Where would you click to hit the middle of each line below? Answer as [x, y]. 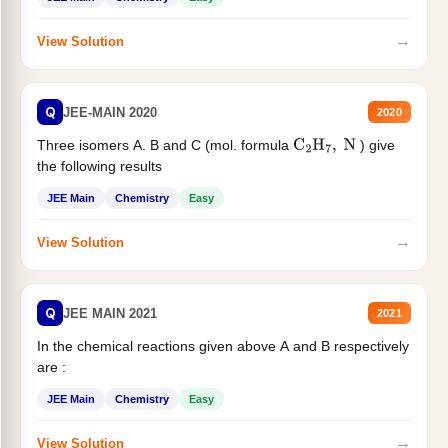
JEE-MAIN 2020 [110, 112]
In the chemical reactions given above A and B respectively [223, 346]
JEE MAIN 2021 [110, 313]
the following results [99, 166]
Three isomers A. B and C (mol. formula [165, 145]
